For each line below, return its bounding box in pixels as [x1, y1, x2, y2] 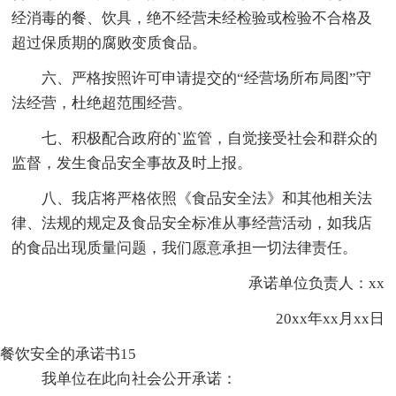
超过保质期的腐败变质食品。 [11, 34, 208, 51]
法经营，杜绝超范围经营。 [11, 94, 193, 111]
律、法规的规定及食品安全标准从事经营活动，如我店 [11, 214, 373, 232]
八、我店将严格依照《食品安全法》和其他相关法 [42, 189, 373, 207]
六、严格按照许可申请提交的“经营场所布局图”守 [42, 69, 372, 87]
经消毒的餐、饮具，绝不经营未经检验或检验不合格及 [11, 9, 373, 27]
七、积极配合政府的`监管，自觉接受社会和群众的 [42, 129, 378, 147]
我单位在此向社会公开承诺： [42, 369, 238, 387]
